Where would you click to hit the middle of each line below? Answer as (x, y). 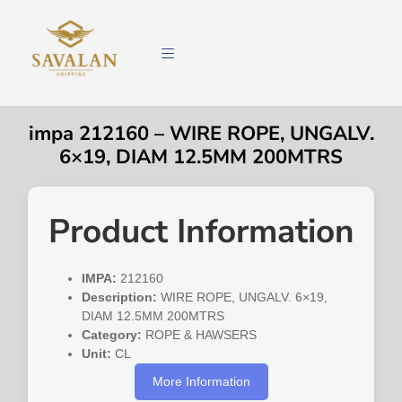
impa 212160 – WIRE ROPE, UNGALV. (201, 134)
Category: (112, 335)
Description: (120, 297)
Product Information (201, 232)
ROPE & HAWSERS (200, 335)
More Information (201, 382)
